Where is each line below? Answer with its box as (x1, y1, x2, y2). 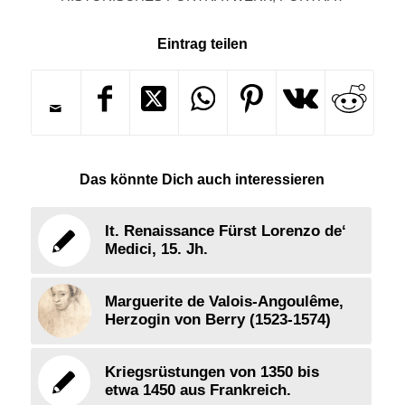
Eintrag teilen (156, 35, 248, 52)
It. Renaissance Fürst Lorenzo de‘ (104, 221, 346, 240)
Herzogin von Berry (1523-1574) (104, 310, 331, 328)
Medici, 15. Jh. (104, 240, 208, 258)
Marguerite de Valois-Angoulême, (104, 292, 344, 310)
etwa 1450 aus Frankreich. (104, 381, 291, 399)
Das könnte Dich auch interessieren (80, 171, 325, 187)
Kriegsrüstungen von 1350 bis (104, 363, 319, 381)
